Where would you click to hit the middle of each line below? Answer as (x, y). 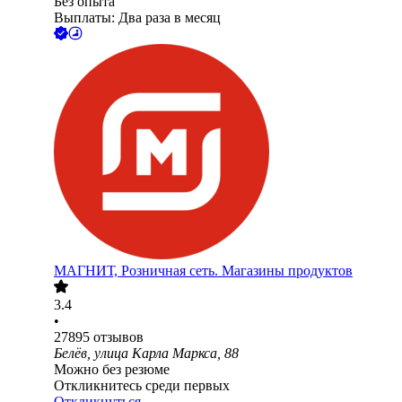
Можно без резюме (112, 370)
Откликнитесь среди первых (142, 386)
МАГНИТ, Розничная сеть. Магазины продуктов (203, 271)
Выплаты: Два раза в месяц (137, 18)
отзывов (118, 337)
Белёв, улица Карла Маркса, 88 (146, 354)
